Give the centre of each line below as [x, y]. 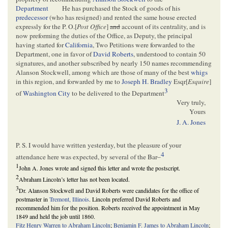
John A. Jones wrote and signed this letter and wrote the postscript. [99, 168]
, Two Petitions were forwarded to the [144, 45]
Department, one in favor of [54, 54]
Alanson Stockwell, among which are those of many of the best [103, 72]
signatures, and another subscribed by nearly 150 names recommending [114, 63]
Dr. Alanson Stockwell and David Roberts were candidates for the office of [109, 191]
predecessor [32, 17]
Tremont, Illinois [69, 199]
